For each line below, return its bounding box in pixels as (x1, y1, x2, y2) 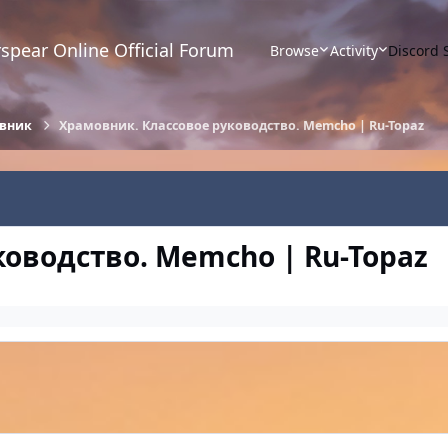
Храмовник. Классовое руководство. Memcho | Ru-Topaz (58, 116, 424, 134)
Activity (329, 40, 378, 60)
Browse (270, 40, 320, 60)
